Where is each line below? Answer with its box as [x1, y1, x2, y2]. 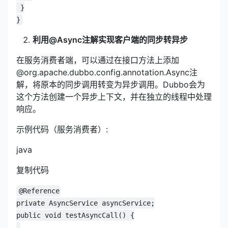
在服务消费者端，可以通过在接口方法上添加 [16, 55, 179, 65]
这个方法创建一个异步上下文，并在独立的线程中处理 [16, 92, 212, 102]
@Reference [19, 187, 60, 195]
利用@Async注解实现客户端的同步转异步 [33, 35, 188, 45]
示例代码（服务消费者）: [16, 124, 108, 134]
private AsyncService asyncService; [16, 199, 155, 207]
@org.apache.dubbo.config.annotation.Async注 [16, 67, 197, 77]
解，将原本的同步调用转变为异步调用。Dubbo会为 [16, 79, 205, 90]
